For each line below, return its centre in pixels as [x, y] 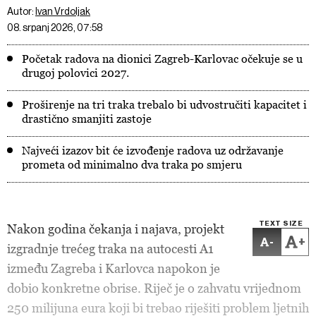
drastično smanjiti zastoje [87, 119]
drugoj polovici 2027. [75, 73]
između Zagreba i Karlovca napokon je [114, 268]
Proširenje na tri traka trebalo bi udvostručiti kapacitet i [164, 104]
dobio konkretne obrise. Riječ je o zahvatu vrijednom [154, 288]
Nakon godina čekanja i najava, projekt [116, 229]
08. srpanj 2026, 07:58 [55, 28]
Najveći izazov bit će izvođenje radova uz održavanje [153, 150]
